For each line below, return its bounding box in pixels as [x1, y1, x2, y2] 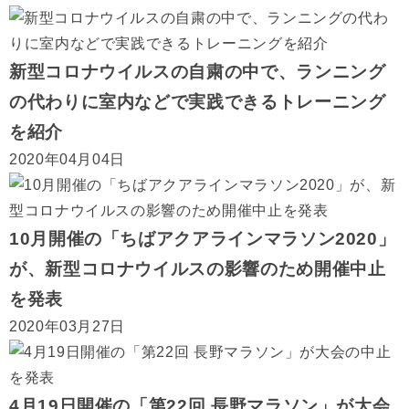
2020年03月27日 [9, 319, 126, 334]
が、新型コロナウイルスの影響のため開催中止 [9, 259, 386, 278]
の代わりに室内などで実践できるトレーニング [9, 92, 386, 111]
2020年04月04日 [9, 152, 126, 167]
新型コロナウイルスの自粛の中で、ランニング [9, 62, 386, 81]
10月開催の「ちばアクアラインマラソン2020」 [9, 229, 396, 248]
